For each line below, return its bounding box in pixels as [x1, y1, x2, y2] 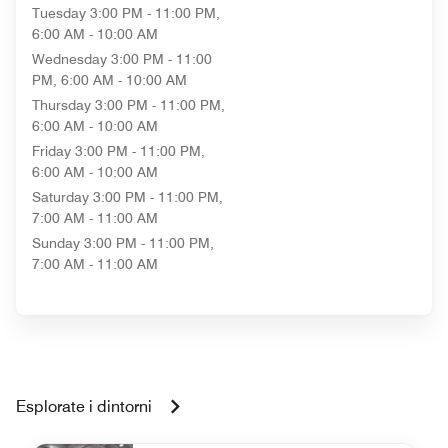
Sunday [32, 235, 80, 251]
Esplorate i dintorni [16, 397, 152, 416]
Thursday [32, 97, 91, 113]
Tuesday [32, 5, 86, 21]
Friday [32, 143, 71, 159]
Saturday [32, 189, 89, 205]
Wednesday [32, 51, 107, 67]
